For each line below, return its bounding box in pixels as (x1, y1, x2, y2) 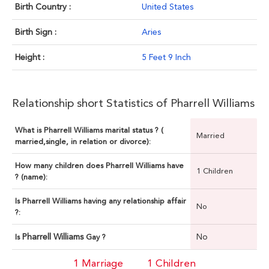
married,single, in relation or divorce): (15, 137, 151, 147)
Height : (15, 52, 44, 62)
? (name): (15, 172, 47, 182)
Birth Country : (15, 2, 71, 12)
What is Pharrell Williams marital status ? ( (15, 125, 163, 135)
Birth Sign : (15, 27, 56, 37)
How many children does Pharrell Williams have (15, 161, 184, 171)
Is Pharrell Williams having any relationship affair (15, 196, 186, 206)
